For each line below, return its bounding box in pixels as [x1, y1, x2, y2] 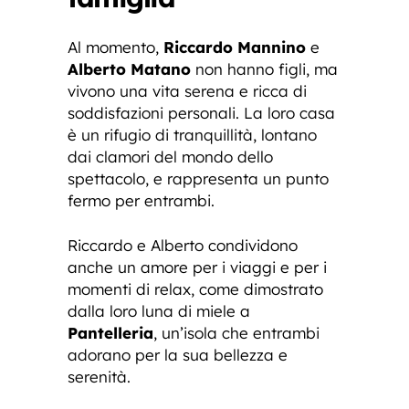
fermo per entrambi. [68, 191, 215, 211]
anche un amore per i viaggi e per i [68, 257, 327, 278]
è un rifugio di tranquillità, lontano [68, 125, 317, 145]
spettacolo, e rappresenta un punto [68, 169, 329, 189]
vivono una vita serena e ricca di [68, 81, 307, 101]
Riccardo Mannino [163, 37, 306, 58]
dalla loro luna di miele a [68, 301, 250, 321]
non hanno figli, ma [191, 59, 338, 79]
